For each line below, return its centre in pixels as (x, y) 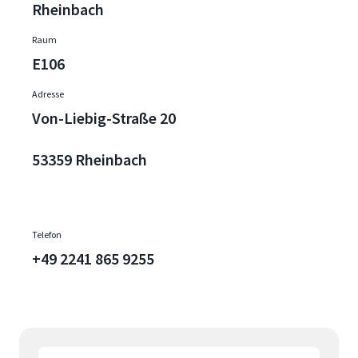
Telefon (47, 235)
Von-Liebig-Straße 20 (104, 118)
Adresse (48, 94)
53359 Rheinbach (89, 160)
